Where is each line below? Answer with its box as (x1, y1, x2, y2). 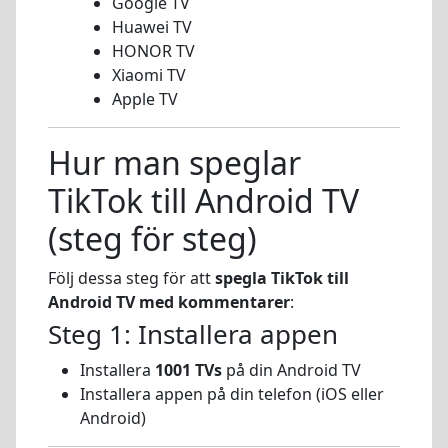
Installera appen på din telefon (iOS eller (80, 382, 384, 405)
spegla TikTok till (215, 267, 349, 290)
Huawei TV (112, 16, 192, 39)
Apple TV (112, 88, 178, 111)
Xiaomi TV (112, 64, 186, 87)
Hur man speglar (48, 141, 301, 185)
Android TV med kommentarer (48, 291, 290, 314)
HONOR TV (112, 40, 195, 63)
